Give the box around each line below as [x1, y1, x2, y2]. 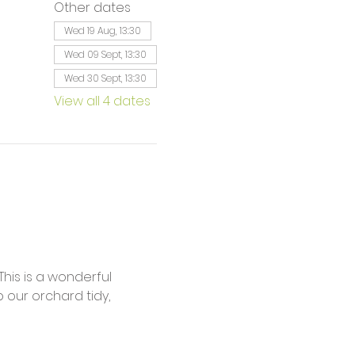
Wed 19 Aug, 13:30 [63, 23, 141, 37]
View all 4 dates [53, 91, 151, 110]
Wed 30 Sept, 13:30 [63, 71, 147, 85]
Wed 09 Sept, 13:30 [63, 47, 147, 61]
